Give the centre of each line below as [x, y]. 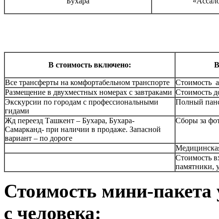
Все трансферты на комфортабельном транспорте [87, 82]
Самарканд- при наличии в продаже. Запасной [83, 129]
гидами [17, 110]
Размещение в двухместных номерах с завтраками [88, 92]
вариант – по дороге [39, 138]
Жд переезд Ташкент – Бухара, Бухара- [70, 120]
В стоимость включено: [90, 65]
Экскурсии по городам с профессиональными [82, 102]
